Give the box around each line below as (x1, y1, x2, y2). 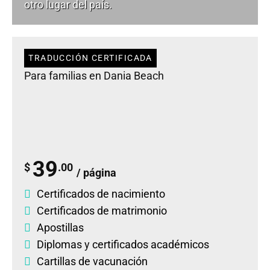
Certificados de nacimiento (37, 187, 165, 200)
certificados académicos (92, 237, 209, 251)
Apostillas (37, 221, 84, 234)
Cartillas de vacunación (37, 254, 148, 268)
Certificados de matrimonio (37, 204, 167, 217)
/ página (76, 166, 116, 179)
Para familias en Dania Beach (24, 69, 164, 83)
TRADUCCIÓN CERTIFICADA (28, 53, 152, 64)
